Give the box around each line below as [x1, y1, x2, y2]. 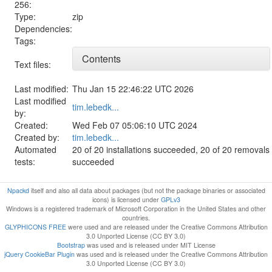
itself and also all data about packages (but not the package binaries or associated [29, 186, 265, 195]
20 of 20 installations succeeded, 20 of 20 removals [72, 143, 270, 155]
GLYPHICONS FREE [4, 222, 66, 232]
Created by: [15, 131, 59, 143]
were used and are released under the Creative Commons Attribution [66, 222, 268, 232]
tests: [15, 155, 35, 168]
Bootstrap [56, 240, 85, 250]
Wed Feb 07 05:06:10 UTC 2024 [72, 119, 197, 131]
